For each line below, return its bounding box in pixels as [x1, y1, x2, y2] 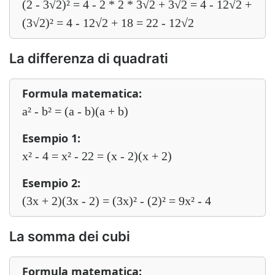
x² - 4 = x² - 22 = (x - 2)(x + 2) [22, 149, 172, 163]
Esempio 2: [22, 176, 80, 190]
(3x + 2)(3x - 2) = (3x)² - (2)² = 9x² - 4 [22, 194, 211, 207]
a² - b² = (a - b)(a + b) [22, 104, 128, 118]
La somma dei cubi [9, 228, 130, 244]
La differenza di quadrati [9, 50, 168, 66]
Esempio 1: [22, 131, 80, 145]
